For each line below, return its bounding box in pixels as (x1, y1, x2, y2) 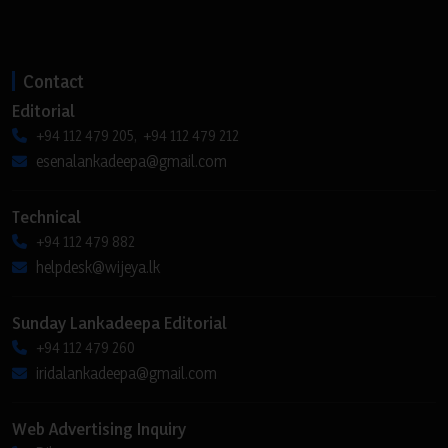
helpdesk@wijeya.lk (36, 256, 160, 277)
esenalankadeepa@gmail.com (36, 150, 227, 171)
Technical (12, 205, 81, 227)
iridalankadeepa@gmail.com (36, 362, 217, 383)
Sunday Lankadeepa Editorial (12, 311, 227, 333)
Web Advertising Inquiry (12, 417, 186, 439)
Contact (23, 69, 84, 92)
